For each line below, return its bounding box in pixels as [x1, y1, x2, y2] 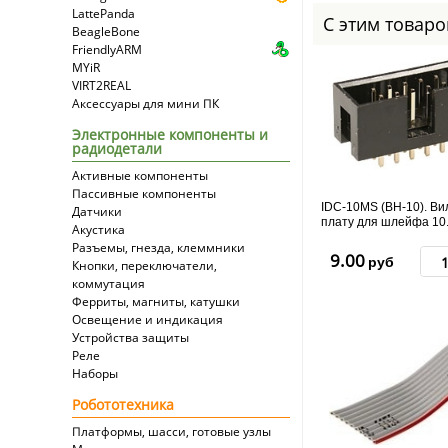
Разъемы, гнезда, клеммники [72, 239, 245, 256]
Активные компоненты [72, 167, 208, 184]
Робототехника [72, 395, 174, 414]
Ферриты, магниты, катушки [72, 293, 240, 310]
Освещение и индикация [72, 311, 223, 328]
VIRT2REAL [72, 77, 131, 94]
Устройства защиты [72, 329, 189, 346]
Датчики [72, 203, 122, 220]
